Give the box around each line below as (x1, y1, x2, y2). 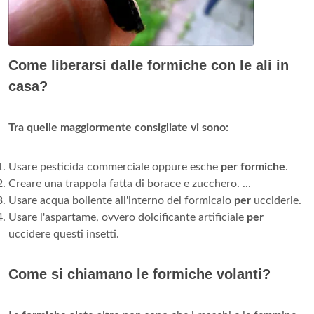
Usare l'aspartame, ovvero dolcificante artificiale (8, 212, 247, 224)
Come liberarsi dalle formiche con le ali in (8, 57, 289, 74)
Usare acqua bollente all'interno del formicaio (8, 195, 234, 207)
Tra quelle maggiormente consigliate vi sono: (8, 122, 228, 134)
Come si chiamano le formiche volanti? (8, 266, 271, 282)
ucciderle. (251, 195, 301, 207)
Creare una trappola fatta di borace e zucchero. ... (8, 178, 251, 190)
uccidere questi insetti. (8, 228, 119, 240)
